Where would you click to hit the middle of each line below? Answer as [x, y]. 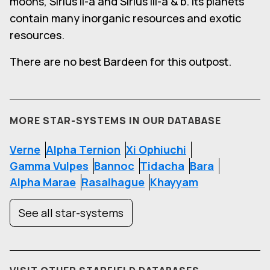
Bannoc [114, 166]
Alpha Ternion [83, 150]
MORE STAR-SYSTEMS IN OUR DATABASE [115, 121]
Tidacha [162, 166]
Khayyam [174, 182]
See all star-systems [71, 213]
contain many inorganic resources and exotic [125, 18]
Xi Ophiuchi [156, 150]
